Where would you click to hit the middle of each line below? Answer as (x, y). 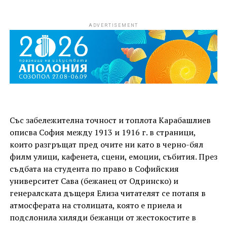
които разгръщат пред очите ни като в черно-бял (106, 145)
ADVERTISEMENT (113, 26)
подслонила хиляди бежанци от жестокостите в (103, 218)
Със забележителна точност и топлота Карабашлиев (110, 120)
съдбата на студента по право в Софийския (94, 169)
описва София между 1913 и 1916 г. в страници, (102, 133)
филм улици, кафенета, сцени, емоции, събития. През (113, 157)
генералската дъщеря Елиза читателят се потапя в (107, 193)
